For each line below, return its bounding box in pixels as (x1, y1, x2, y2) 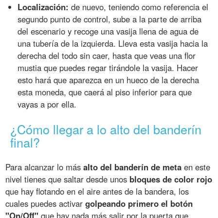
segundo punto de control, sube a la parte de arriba (18, 13, 202, 25)
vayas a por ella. (18, 98, 77, 110)
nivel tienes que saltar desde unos (5, 173, 130, 185)
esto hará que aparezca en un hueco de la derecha (18, 73, 200, 86)
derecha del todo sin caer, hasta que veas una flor (18, 49, 196, 61)
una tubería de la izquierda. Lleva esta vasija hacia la (18, 37, 208, 49)
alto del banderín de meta (83, 161, 182, 173)
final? (10, 133, 40, 151)
